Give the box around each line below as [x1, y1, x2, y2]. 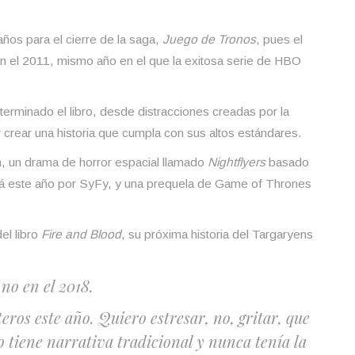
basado [269, 155, 309, 169]
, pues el [256, 32, 303, 46]
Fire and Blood [41, 227, 121, 241]
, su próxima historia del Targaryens [121, 227, 313, 241]
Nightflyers [208, 155, 269, 169]
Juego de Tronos [162, 32, 256, 46]
